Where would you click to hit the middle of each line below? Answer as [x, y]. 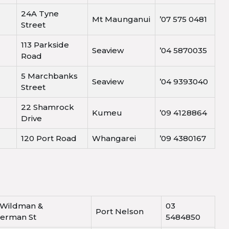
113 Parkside [45, 45]
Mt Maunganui [121, 19]
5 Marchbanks [49, 76]
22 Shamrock [48, 107]
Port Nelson [120, 212]
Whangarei [114, 139]
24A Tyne [40, 14]
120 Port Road [49, 139]
